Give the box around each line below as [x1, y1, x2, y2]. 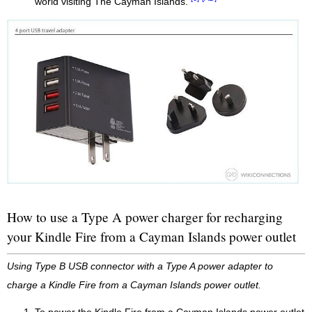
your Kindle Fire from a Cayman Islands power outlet [7, 227, 296, 245]
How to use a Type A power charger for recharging [7, 208, 283, 226]
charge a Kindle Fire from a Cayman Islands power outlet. [7, 279, 261, 290]
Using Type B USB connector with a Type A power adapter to [7, 260, 273, 272]
